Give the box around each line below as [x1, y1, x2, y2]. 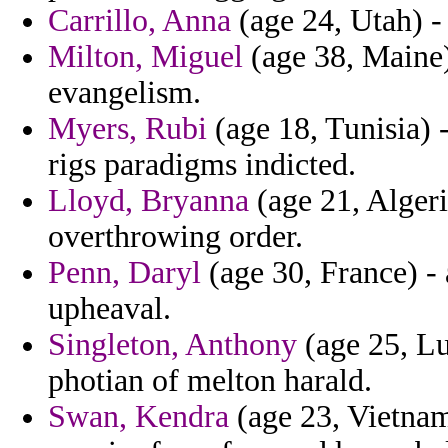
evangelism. [48, 75, 201, 111]
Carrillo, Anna [48, 3, 231, 39]
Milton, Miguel [48, 39, 243, 75]
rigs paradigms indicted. [48, 147, 356, 183]
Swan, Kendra [48, 399, 229, 435]
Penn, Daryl [48, 255, 201, 291]
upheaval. [48, 291, 171, 327]
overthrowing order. [48, 219, 303, 255]
